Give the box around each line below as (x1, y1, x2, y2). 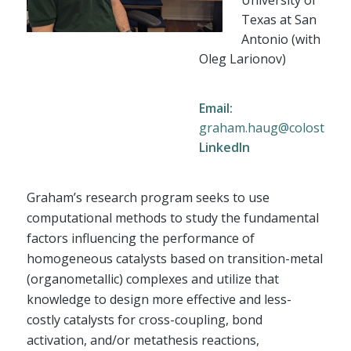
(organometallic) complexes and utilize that (26, 270, 279, 288)
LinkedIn (198, 139, 250, 157)
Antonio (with (241, 30, 320, 48)
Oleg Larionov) (198, 49, 286, 67)
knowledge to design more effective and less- (26, 290, 291, 308)
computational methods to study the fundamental (26, 208, 319, 226)
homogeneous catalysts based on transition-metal (26, 249, 323, 267)
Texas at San (241, 10, 317, 28)
